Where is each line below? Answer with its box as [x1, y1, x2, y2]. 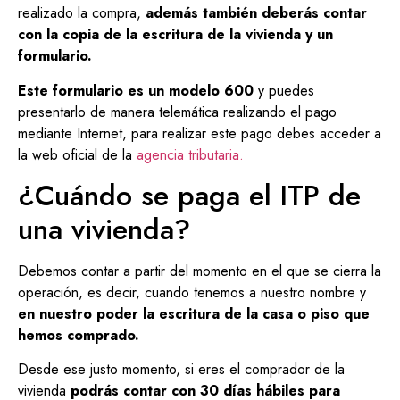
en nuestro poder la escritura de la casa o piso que [18, 304, 370, 325]
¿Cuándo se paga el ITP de [18, 175, 361, 217]
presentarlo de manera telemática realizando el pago [18, 101, 337, 122]
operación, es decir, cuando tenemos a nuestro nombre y [18, 282, 366, 304]
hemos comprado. [18, 325, 139, 346]
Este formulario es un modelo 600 [18, 79, 254, 101]
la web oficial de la [18, 144, 137, 165]
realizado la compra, [18, 3, 146, 24]
